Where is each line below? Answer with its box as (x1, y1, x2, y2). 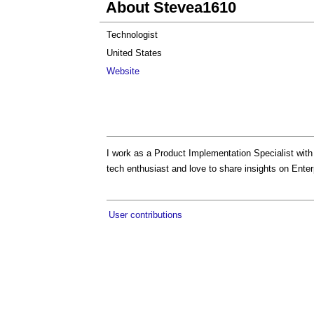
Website (107, 66, 139, 76)
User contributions (109, 210, 182, 220)
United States (107, 48, 162, 58)
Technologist (107, 29, 158, 40)
